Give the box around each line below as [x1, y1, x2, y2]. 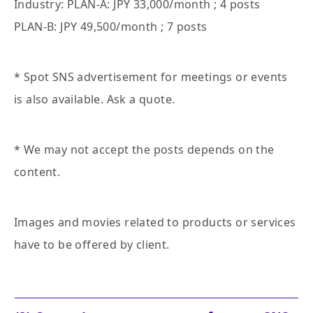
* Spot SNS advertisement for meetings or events [14, 69, 288, 85]
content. [14, 164, 61, 180]
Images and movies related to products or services [14, 214, 296, 231]
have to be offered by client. [14, 237, 170, 253]
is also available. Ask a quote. [14, 92, 175, 108]
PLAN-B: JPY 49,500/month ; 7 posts [14, 19, 208, 35]
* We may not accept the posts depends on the [14, 142, 275, 158]
